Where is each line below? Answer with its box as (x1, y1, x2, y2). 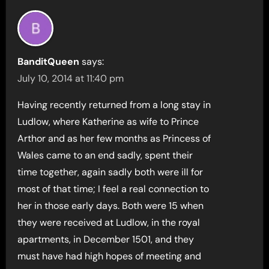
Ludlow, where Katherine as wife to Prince (17, 115, 199, 128)
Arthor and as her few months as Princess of (17, 131, 211, 145)
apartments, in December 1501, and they (17, 232, 195, 246)
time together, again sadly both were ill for (17, 165, 204, 178)
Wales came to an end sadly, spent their (17, 148, 193, 162)
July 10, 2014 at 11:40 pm (17, 71, 124, 85)
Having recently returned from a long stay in (17, 98, 211, 111)
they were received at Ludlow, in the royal (17, 216, 201, 229)
